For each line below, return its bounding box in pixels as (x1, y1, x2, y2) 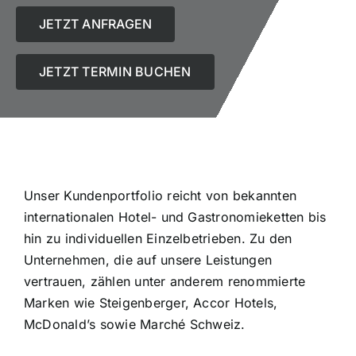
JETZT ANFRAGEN (38, 16, 153, 32)
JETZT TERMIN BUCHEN (38, 64, 192, 79)
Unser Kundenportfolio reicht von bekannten (23, 188, 297, 203)
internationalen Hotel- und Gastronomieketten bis (23, 209, 327, 225)
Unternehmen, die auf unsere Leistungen (23, 252, 273, 268)
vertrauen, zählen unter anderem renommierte (23, 273, 306, 289)
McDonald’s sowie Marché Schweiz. (23, 316, 246, 332)
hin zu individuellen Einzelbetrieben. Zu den (23, 230, 292, 246)
